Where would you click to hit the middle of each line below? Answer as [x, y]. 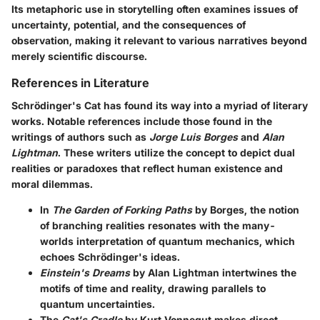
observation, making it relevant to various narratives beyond [159, 40]
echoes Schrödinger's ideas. [110, 256]
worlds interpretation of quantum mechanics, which [167, 241]
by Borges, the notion [246, 209]
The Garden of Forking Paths [122, 209]
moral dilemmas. [52, 184]
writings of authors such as [80, 136]
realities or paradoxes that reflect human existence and [147, 168]
